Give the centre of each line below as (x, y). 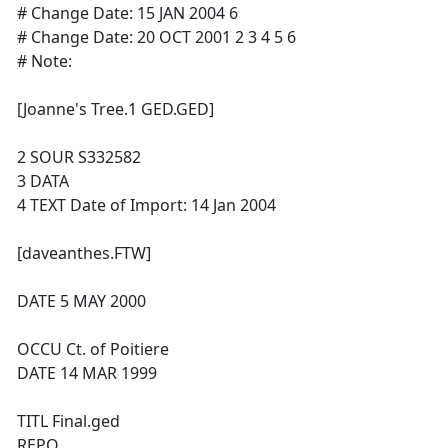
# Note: (44, 61)
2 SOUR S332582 (79, 157)
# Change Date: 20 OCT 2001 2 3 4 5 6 (156, 37)
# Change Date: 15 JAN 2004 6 (127, 13)
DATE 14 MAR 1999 (87, 373)
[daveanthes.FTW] (84, 253)
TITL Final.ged (68, 421)
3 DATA (43, 181)
